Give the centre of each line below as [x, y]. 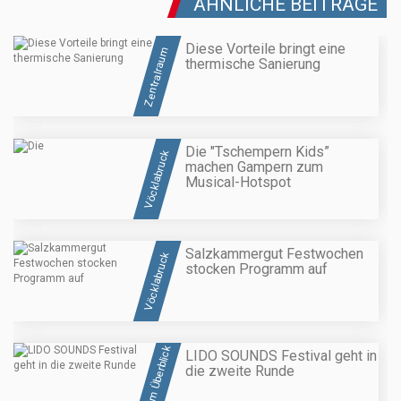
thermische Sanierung [253, 64]
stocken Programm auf [256, 269]
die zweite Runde [240, 371]
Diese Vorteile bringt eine [265, 49]
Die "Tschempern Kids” [257, 151]
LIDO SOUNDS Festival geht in [281, 356]
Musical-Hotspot [238, 182]
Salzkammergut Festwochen [274, 253]
